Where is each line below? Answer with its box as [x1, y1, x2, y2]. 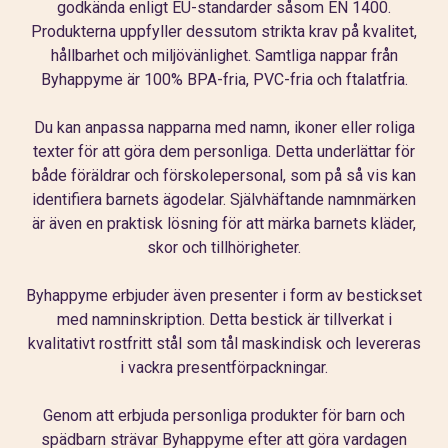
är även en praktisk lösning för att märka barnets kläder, [32, 213, 416, 233]
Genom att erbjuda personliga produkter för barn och [43, 405, 405, 425]
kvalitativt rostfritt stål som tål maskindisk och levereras [27, 333, 421, 353]
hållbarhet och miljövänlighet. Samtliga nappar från [50, 45, 398, 65]
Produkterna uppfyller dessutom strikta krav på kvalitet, [31, 21, 417, 41]
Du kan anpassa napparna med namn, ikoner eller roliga [33, 117, 415, 137]
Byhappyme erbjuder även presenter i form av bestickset [26, 285, 422, 305]
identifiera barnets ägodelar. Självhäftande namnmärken [32, 189, 416, 209]
